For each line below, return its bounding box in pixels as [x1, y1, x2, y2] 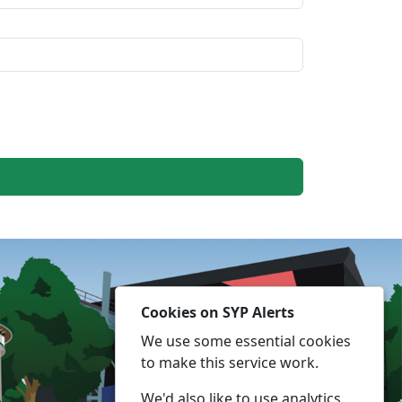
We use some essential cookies [141, 331, 351, 351]
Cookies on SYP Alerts [141, 302, 294, 322]
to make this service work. [141, 353, 319, 372]
